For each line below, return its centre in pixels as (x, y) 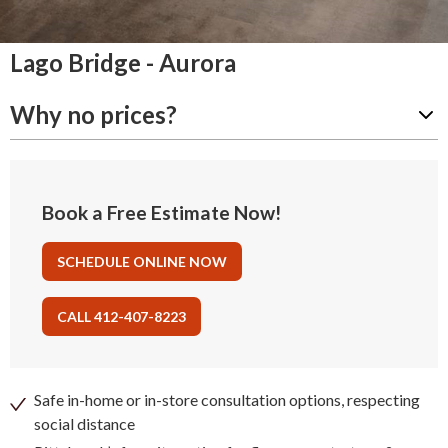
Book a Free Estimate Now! (161, 213)
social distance (84, 424)
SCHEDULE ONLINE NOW (142, 262)
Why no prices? (93, 115)
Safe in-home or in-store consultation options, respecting (227, 400)
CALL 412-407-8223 (121, 317)
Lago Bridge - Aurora (123, 63)
